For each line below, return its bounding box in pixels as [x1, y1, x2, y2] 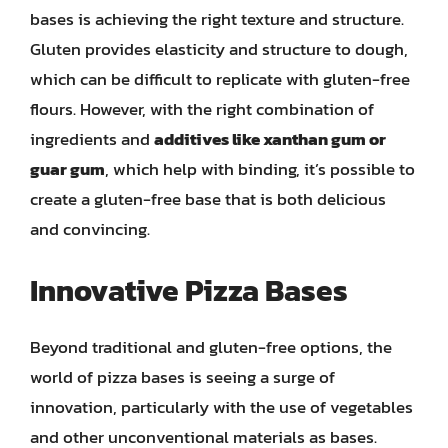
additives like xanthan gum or [154, 126, 386, 152]
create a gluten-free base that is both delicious [30, 186, 386, 212]
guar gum [30, 156, 105, 182]
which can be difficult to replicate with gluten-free [30, 66, 410, 92]
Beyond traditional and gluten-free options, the [30, 333, 392, 360]
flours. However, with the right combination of [30, 96, 374, 122]
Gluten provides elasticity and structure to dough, [30, 36, 408, 62]
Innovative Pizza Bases [30, 267, 348, 313]
